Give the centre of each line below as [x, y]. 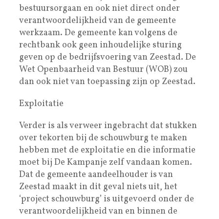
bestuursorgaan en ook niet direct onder [99, 8]
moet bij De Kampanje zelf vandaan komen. [106, 162]
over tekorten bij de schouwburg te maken [103, 138]
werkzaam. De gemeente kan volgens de [98, 33]
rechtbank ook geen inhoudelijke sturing [100, 45]
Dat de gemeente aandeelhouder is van [96, 175]
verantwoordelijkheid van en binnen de [98, 211]
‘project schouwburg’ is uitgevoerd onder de [107, 199]
